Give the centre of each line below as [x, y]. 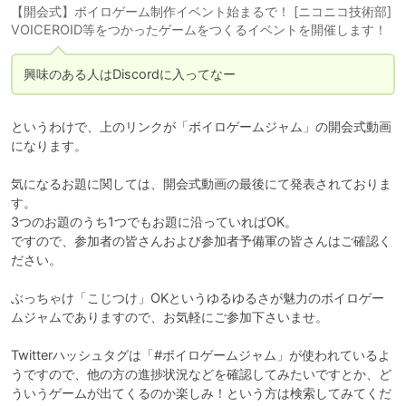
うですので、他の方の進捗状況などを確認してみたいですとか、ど [201, 374]
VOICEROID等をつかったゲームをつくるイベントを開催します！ [199, 30]
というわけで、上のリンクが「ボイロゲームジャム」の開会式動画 [201, 127]
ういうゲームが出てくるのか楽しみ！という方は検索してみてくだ [201, 393]
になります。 [49, 146]
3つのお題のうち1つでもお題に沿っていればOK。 [154, 222]
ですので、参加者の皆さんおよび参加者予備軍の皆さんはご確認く [201, 241]
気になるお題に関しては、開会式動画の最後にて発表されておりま [201, 184]
